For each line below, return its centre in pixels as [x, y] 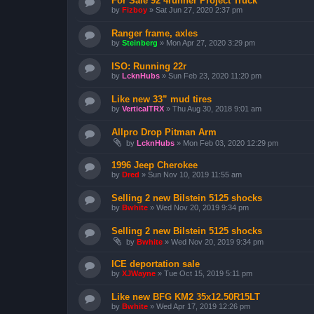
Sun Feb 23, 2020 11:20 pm [215, 76]
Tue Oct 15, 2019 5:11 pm [208, 273]
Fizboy [135, 10]
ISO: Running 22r [149, 66]
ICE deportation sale [156, 264]
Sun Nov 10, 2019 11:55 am [195, 175]
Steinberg [140, 43]
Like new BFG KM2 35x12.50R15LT [186, 297]
